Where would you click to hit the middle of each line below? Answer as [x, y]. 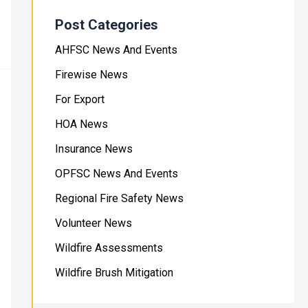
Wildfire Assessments [109, 248]
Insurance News [93, 149]
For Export [79, 100]
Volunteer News [93, 223]
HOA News [81, 124]
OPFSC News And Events [116, 174]
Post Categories [106, 25]
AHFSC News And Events [116, 50]
